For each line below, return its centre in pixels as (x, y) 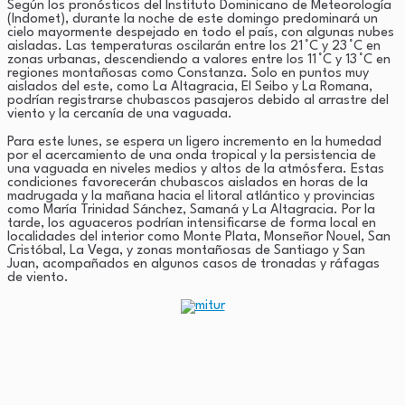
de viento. (38, 278)
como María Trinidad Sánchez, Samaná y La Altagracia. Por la (191, 210)
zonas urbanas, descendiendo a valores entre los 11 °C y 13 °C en (199, 60)
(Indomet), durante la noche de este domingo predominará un (193, 19)
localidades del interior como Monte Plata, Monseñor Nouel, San (199, 237)
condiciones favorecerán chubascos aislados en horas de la (188, 183)
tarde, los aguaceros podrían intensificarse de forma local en (192, 223)
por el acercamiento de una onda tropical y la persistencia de (192, 155)
